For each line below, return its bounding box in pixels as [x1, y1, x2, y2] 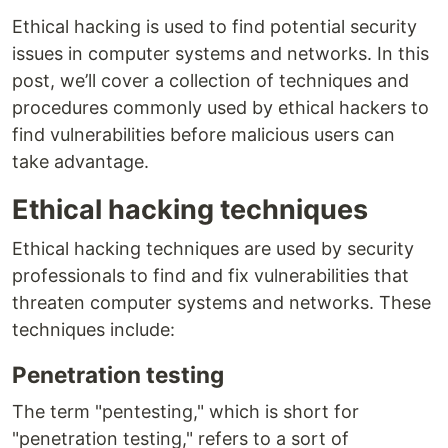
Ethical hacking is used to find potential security [12, 16, 417, 38]
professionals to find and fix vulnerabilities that [12, 265, 409, 287]
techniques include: [12, 319, 175, 341]
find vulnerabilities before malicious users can [12, 124, 395, 146]
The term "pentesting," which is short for [12, 401, 359, 423]
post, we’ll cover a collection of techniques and [12, 70, 409, 92]
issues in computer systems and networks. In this [12, 43, 429, 65]
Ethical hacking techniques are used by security [12, 238, 414, 260]
